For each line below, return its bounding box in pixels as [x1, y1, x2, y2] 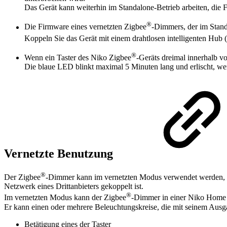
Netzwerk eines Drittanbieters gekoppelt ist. [4, 182, 143, 191]
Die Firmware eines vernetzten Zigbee [24, 22, 146, 31]
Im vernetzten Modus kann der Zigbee [4, 193, 126, 202]
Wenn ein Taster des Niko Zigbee [24, 53, 131, 62]
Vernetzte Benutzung [4, 147, 116, 161]
